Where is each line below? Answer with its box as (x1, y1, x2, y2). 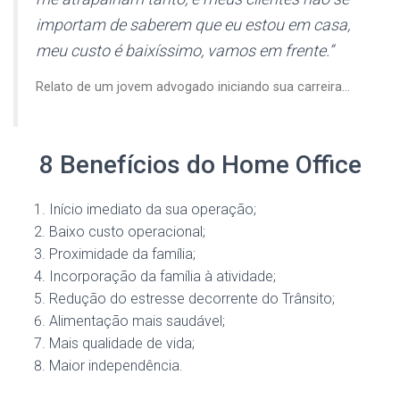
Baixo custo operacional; (49, 223, 205, 240)
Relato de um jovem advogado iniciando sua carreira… (36, 79, 350, 95)
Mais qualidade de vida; (49, 335, 195, 352)
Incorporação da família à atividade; (49, 268, 276, 285)
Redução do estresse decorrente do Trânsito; (49, 290, 335, 307)
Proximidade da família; (49, 246, 196, 262)
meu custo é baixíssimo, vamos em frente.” (36, 41, 333, 60)
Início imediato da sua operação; (49, 201, 256, 218)
